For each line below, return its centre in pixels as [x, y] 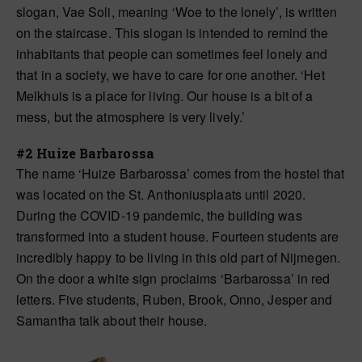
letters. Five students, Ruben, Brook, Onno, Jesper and [175, 299]
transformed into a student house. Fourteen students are [178, 236]
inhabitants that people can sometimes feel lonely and [172, 54]
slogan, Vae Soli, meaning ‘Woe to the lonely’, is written [177, 12]
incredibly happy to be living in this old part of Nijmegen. [178, 257]
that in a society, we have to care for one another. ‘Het [170, 75]
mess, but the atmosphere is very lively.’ [131, 117]
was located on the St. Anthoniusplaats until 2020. [161, 194]
